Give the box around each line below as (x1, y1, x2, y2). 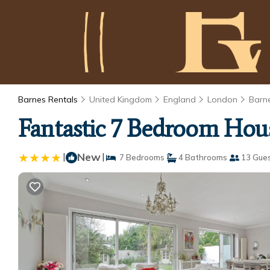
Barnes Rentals (18, 94, 80, 105)
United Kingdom (89, 94, 152, 105)
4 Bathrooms (177, 152, 227, 162)
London (207, 94, 237, 105)
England (163, 94, 196, 105)
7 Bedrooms (116, 152, 165, 162)
